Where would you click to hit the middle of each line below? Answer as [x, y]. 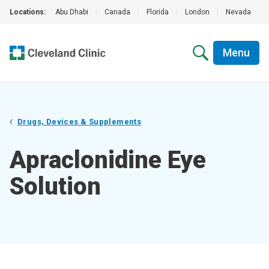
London [197, 12]
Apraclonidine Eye [108, 160]
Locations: [28, 12]
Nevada [238, 12]
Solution [55, 186]
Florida [158, 12]
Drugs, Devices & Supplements [80, 122]
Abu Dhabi [72, 12]
